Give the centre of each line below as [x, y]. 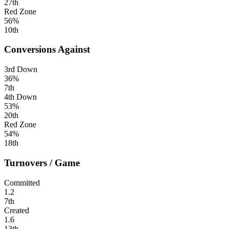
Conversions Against [47, 50]
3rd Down [21, 70]
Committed [22, 182]
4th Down [20, 97]
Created [17, 210]
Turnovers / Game [42, 163]
